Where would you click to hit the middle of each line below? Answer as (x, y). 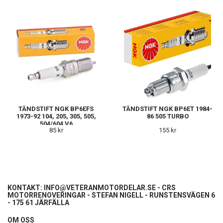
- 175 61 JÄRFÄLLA (38, 202)
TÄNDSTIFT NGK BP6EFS (56, 109)
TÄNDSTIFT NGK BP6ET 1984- (167, 109)
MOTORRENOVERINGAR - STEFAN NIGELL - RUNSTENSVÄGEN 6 (111, 195)
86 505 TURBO (167, 116)
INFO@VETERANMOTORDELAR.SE (100, 187)
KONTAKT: (26, 187)
